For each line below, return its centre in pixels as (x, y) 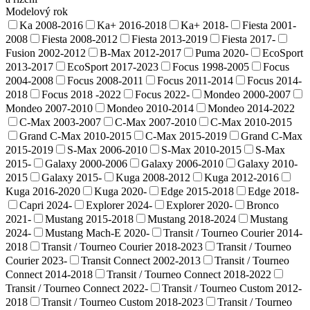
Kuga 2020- (120, 191)
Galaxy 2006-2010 (182, 163)
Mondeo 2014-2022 (251, 108)
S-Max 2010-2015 (201, 149)
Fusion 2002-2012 (46, 53)
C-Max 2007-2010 (156, 122)
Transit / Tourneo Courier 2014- (233, 232)
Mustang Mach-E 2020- (97, 232)
